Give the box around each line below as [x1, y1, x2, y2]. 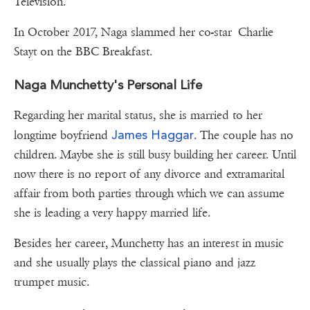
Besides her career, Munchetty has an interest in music [14, 236, 284, 251]
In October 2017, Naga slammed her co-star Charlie [14, 25, 273, 40]
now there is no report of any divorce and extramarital [14, 167, 284, 182]
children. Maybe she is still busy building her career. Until [14, 147, 296, 163]
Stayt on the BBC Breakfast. [14, 44, 158, 60]
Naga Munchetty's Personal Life [14, 77, 202, 93]
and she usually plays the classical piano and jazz [14, 255, 255, 271]
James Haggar [111, 127, 194, 143]
